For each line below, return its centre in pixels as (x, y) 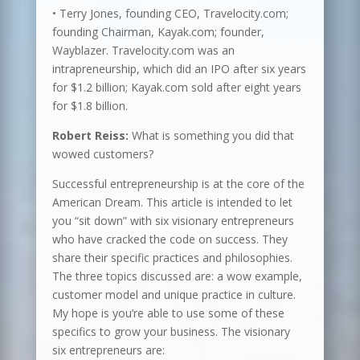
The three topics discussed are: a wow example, (177, 276)
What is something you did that (213, 136)
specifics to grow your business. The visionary (171, 332)
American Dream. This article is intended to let (172, 202)
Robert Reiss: (92, 136)
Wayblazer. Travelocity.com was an (143, 51)
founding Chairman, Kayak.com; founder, (158, 32)
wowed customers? (102, 154)
